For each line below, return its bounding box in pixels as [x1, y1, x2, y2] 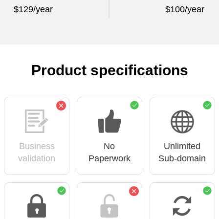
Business [19, 141, 55, 152]
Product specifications [31, 62, 188, 78]
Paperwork [88, 153, 131, 164]
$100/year [165, 4, 204, 14]
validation [18, 153, 55, 164]
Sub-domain [158, 153, 206, 164]
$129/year [14, 4, 53, 14]
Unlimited [164, 141, 201, 152]
